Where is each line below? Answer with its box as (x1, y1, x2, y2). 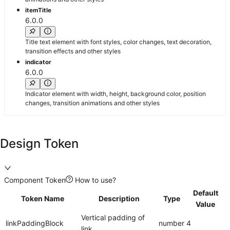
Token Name (21, 194, 64, 203)
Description (98, 194, 140, 203)
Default (193, 188, 218, 198)
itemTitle (25, 6, 51, 14)
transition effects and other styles (25, 47, 121, 55)
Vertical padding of (81, 213, 145, 222)
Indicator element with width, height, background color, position (25, 90, 206, 98)
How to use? (75, 176, 116, 185)
